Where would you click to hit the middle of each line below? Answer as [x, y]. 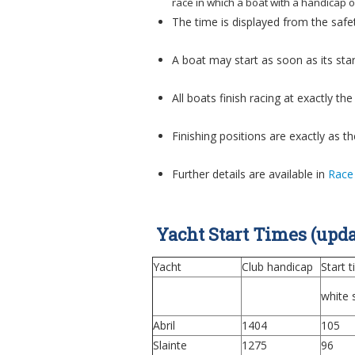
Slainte [170, 345]
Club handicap [277, 267]
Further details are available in [250, 174]
